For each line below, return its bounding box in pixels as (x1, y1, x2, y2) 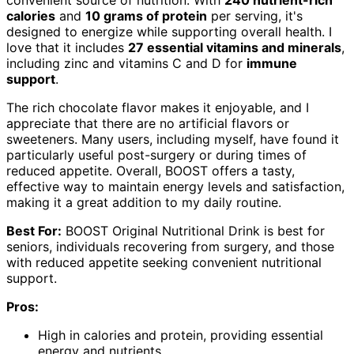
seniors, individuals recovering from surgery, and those (6, 238, 334, 254)
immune (247, 55, 297, 71)
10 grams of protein (85, 7, 207, 24)
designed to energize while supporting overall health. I (6, 23, 332, 40)
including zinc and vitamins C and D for (6, 55, 247, 71)
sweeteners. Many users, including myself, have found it (6, 130, 339, 147)
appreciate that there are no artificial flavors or (6, 115, 289, 131)
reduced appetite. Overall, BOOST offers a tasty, (6, 162, 295, 179)
